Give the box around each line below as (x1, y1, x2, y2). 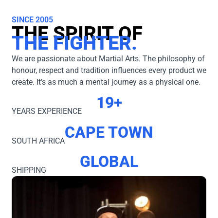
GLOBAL (80, 152, 138, 171)
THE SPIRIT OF (12, 21, 143, 45)
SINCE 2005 (12, 15, 53, 24)
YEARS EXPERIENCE (12, 107, 82, 116)
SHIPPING (12, 165, 46, 175)
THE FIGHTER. (12, 31, 137, 54)
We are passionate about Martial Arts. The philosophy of (12, 54, 205, 63)
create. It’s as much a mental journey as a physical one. (12, 77, 200, 87)
